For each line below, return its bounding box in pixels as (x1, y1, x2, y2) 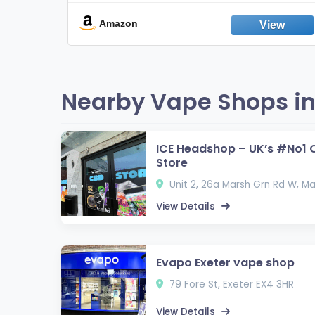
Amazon (99, 18, 138, 30)
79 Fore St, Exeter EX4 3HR (167, 277, 294, 291)
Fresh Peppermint (148, 14, 256, 29)
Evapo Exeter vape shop (156, 254, 295, 271)
